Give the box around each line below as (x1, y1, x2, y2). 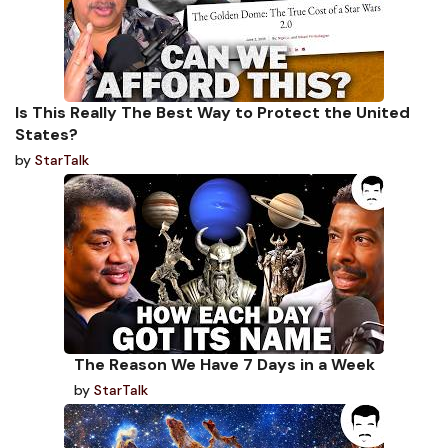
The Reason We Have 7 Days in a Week (73, 353, 375, 375)
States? (15, 123, 78, 145)
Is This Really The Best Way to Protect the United (15, 101, 410, 123)
